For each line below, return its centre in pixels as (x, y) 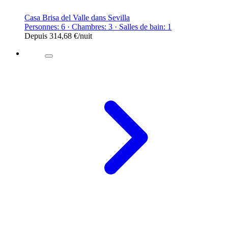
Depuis (37, 36)
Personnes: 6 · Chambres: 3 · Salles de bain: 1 (98, 26)
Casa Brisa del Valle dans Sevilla (77, 17)
